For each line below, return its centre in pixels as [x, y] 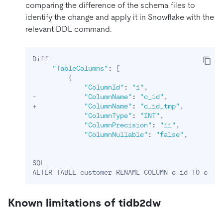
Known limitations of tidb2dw [86, 203]
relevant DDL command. [68, 29]
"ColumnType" [108, 116]
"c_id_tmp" [160, 106]
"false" [170, 135]
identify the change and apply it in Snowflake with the [120, 17]
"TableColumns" [80, 68]
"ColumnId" [104, 87]
